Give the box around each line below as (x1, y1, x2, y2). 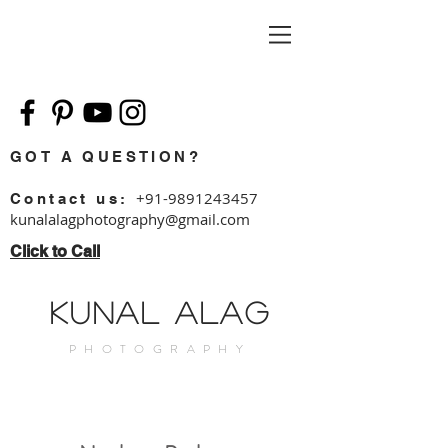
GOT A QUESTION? (10, 148, 201, 165)
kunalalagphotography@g (10, 209, 186, 229)
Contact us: (10, 190, 136, 207)
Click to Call (10, 242, 100, 261)
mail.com (186, 209, 250, 229)
